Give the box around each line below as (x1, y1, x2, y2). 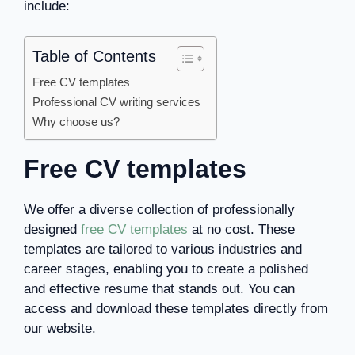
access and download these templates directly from (24, 300, 328, 316)
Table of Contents (32, 47, 156, 65)
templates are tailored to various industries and (24, 241, 302, 257)
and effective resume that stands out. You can (24, 281, 295, 296)
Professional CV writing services (32, 94, 200, 109)
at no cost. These (188, 221, 295, 237)
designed (24, 221, 81, 237)
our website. (24, 320, 96, 336)
